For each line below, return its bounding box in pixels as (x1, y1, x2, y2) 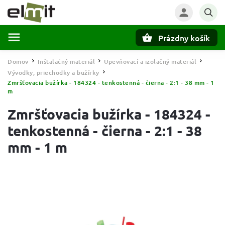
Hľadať (43, 51, 71, 59)
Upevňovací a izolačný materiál (104, 57, 196, 66)
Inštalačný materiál (37, 57, 95, 66)
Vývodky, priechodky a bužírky (8, 68, 99, 77)
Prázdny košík (158, 32, 210, 43)
